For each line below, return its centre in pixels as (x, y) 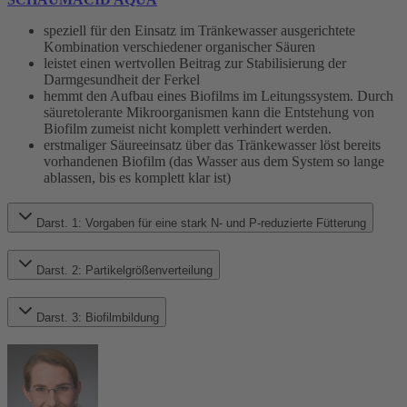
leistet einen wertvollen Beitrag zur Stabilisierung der (195, 63)
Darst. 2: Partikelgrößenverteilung (124, 271)
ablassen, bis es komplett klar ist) (137, 177)
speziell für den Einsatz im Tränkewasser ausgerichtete (199, 30)
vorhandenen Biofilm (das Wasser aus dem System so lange (214, 161)
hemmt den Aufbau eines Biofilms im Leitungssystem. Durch (218, 95)
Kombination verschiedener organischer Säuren (179, 46)
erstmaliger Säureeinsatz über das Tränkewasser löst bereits (212, 144)
